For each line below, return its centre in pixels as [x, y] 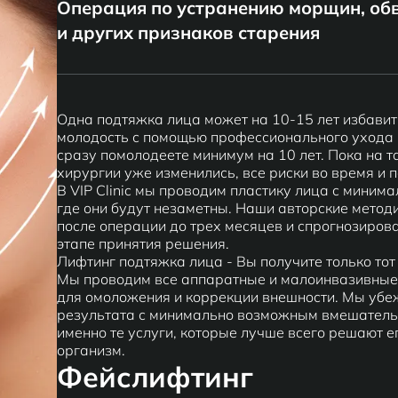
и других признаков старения [188, 32]
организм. [91, 350]
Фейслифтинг [155, 377]
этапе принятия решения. [143, 243]
